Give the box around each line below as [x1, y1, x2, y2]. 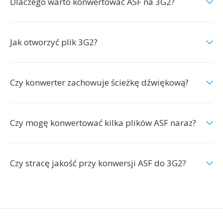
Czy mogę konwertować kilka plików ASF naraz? [10, 117, 196, 128]
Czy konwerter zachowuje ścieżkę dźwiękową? [10, 77, 189, 88]
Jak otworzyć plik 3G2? [10, 36, 98, 48]
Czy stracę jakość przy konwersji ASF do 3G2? [10, 157, 186, 169]
